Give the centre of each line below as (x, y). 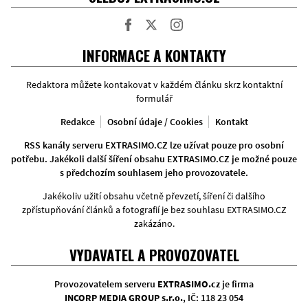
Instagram (197, 37)
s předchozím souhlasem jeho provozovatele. (154, 173)
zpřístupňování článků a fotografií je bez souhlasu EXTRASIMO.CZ (154, 210)
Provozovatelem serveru (106, 284)
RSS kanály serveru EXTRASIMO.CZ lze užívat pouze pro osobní (154, 145)
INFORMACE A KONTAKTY (154, 56)
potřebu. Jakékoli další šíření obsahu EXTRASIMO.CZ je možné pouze (154, 159)
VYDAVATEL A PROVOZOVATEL (154, 255)
